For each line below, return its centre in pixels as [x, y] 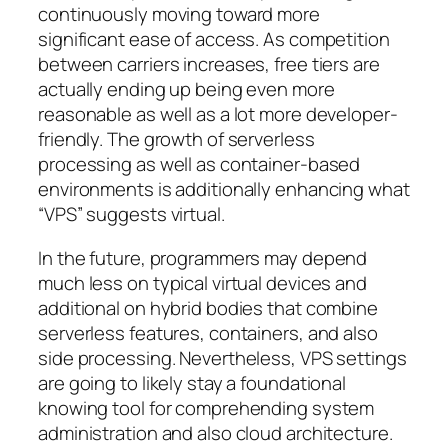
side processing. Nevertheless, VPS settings [222, 357]
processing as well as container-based [199, 164]
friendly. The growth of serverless [176, 139]
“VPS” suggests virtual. [131, 214]
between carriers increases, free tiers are [209, 64]
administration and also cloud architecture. [215, 432]
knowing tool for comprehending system [206, 407]
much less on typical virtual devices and [202, 282]
